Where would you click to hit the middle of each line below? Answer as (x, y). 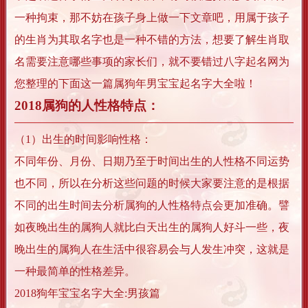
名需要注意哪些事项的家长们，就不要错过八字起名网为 (152, 62)
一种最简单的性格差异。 (75, 272)
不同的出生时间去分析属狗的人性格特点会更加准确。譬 (152, 206)
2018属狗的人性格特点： (87, 106)
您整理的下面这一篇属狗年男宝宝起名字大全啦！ (135, 84)
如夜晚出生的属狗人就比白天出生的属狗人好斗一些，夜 (152, 228)
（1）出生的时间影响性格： (83, 140)
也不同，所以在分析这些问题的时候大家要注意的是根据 (152, 184)
